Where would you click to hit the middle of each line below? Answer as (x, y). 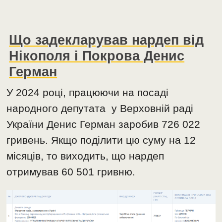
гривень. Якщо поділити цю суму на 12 (101, 140)
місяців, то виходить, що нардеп (85, 156)
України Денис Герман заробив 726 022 (104, 124)
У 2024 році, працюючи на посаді (88, 93)
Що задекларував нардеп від (107, 40)
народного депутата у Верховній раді (100, 109)
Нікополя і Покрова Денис (97, 56)
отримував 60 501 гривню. (71, 172)
